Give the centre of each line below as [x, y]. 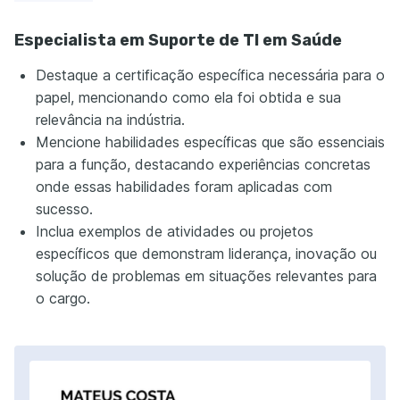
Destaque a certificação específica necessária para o [210, 75]
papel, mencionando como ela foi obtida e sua [188, 97]
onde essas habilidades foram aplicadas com [184, 187]
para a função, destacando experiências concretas [203, 164]
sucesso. [64, 209]
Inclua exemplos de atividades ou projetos [175, 231]
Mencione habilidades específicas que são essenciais [210, 142]
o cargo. [63, 298]
